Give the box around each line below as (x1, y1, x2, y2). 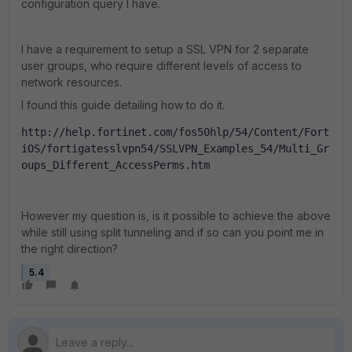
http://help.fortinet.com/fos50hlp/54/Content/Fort (21, 126, 329, 138)
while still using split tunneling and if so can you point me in (21, 225, 324, 239)
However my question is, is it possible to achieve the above (21, 209, 331, 222)
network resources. (21, 75, 122, 89)
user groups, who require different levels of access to (21, 59, 302, 72)
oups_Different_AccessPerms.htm (21, 159, 210, 171)
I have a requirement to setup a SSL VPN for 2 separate (21, 42, 309, 56)
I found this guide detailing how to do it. (21, 98, 225, 112)
